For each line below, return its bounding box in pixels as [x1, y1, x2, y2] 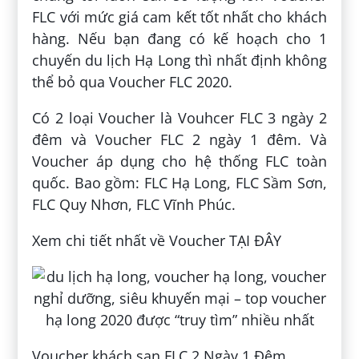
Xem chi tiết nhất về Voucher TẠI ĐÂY [32, 231, 282, 251]
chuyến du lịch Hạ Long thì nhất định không [32, 50, 327, 71]
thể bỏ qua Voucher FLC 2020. [32, 72, 233, 92]
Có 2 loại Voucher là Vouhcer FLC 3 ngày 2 [32, 108, 327, 128]
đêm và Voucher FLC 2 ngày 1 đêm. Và [32, 130, 327, 150]
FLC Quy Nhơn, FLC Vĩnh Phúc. [32, 195, 236, 215]
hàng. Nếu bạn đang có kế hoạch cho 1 [32, 29, 327, 49]
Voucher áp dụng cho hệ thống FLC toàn [32, 151, 327, 171]
